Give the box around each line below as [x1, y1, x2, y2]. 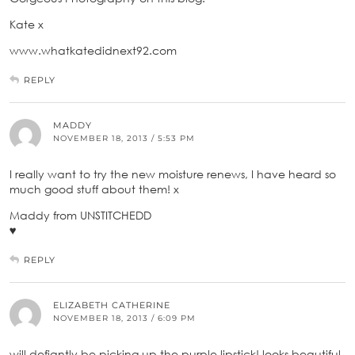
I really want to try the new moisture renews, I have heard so [10, 166, 336, 181]
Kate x [10, 17, 44, 31]
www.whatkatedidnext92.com [10, 43, 177, 57]
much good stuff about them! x [10, 181, 179, 196]
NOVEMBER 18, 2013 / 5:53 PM [53, 132, 195, 143]
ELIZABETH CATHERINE [53, 299, 170, 311]
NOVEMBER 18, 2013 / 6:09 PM [53, 312, 196, 323]
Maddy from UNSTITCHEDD [10, 208, 155, 222]
